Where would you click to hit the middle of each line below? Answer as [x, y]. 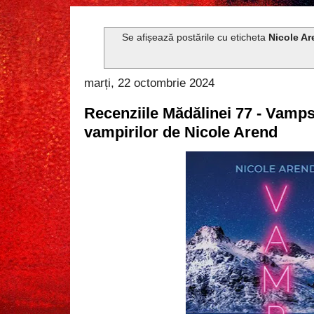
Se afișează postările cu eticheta [196, 37]
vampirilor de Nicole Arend [181, 132]
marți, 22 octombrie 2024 [149, 82]
